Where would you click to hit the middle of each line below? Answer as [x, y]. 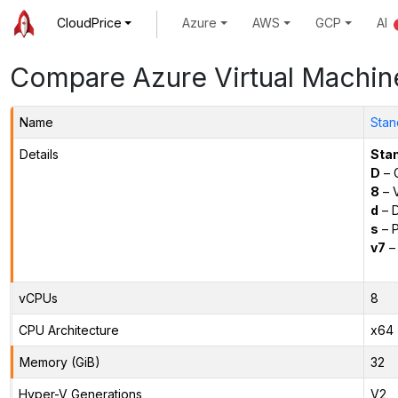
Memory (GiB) [60, 362]
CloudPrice [89, 23]
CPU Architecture [68, 330]
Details [39, 154]
